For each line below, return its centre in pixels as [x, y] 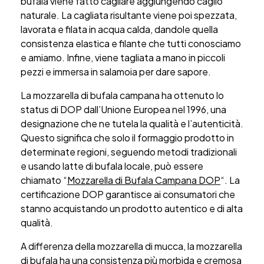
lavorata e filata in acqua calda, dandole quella [119, 29]
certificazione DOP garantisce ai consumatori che [128, 194]
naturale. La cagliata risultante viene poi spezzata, [129, 15]
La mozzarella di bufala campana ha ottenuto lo [122, 95]
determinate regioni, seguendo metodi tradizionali [129, 151]
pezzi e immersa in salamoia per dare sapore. [116, 71]
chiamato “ [44, 180]
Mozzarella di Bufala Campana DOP [144, 180]
